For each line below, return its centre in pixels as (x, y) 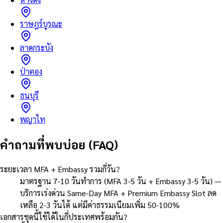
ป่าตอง (31, 71)
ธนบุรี (29, 95)
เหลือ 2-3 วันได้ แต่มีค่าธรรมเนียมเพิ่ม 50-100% (100, 205)
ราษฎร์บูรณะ (41, 23)
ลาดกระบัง (37, 47)
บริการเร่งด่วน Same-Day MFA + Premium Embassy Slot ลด (118, 193)
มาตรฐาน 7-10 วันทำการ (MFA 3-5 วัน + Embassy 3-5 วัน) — (120, 181)
